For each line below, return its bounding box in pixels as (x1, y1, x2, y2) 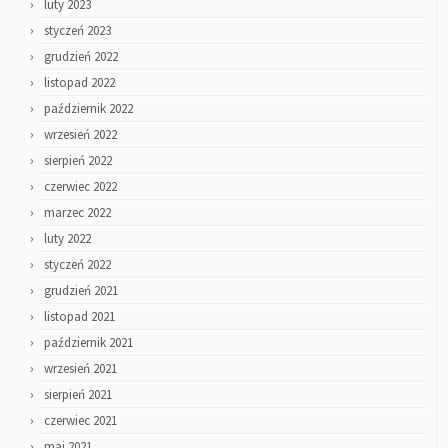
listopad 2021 (44, 307, 115, 325)
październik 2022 (44, 99, 133, 117)
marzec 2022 (44, 203, 111, 221)
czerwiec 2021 (44, 411, 117, 429)
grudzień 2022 (44, 47, 118, 65)
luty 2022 (44, 229, 91, 247)
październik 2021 (44, 333, 133, 351)
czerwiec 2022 (44, 177, 117, 195)
